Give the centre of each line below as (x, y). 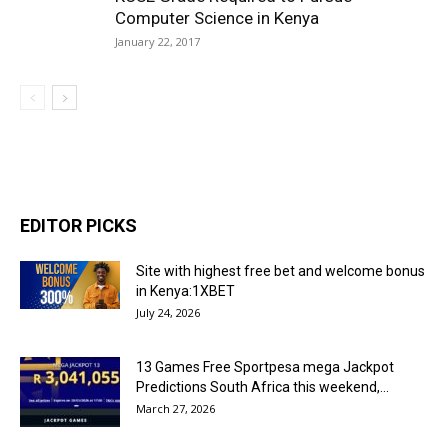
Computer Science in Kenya (217, 18)
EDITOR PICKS (78, 225)
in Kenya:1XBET (185, 291)
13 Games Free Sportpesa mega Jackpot (265, 367)
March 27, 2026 (175, 408)
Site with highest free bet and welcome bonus (280, 271)
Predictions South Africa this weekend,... (262, 387)
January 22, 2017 (157, 41)
